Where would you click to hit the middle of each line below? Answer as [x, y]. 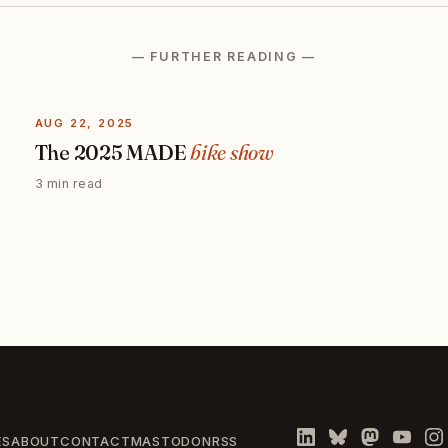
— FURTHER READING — [224, 56]
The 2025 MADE [112, 152]
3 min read [68, 183]
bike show [232, 152]
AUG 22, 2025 [84, 123]
